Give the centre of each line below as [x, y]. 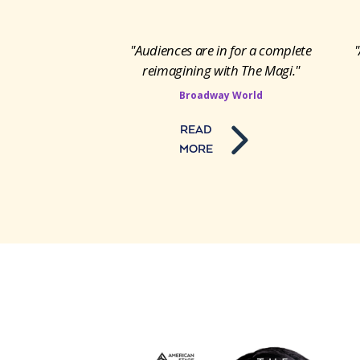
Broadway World [221, 95]
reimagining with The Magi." [221, 70]
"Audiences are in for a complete [221, 50]
